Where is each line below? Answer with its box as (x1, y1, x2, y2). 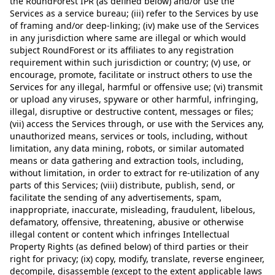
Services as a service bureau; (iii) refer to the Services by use (10, 7, 258, 19)
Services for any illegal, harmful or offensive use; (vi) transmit (10, 81, 263, 93)
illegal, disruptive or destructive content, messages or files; (10, 106, 254, 117)
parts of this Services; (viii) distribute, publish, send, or (10, 179, 235, 191)
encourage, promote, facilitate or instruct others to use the (10, 69, 252, 80)
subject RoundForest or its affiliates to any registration (10, 44, 234, 56)
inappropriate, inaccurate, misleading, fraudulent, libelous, (10, 204, 255, 215)
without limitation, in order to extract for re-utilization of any (10, 167, 259, 179)
